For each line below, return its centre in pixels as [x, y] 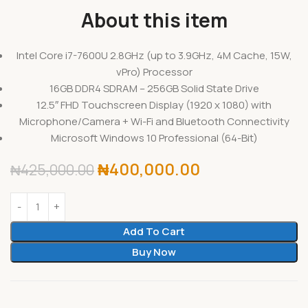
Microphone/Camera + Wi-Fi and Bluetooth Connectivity [154, 121]
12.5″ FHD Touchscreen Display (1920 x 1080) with [154, 104]
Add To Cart [154, 231]
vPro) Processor [154, 71]
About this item [154, 20]
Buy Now [154, 252]
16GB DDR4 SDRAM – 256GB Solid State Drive [154, 88]
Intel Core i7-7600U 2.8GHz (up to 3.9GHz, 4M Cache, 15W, [154, 55]
